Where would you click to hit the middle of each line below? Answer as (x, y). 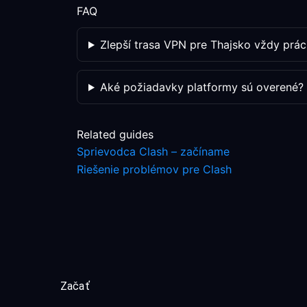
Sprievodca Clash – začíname (153, 151)
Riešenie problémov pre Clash (154, 169)
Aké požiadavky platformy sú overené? (201, 87)
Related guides (115, 134)
